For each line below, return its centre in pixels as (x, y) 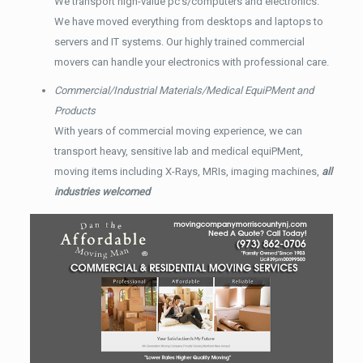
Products (75, 111)
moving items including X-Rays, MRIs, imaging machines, (188, 172)
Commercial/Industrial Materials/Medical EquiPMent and (184, 91)
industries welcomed (102, 192)
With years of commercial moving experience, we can (178, 131)
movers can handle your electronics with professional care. (191, 62)
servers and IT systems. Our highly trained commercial (179, 42)
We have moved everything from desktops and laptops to (188, 22)
